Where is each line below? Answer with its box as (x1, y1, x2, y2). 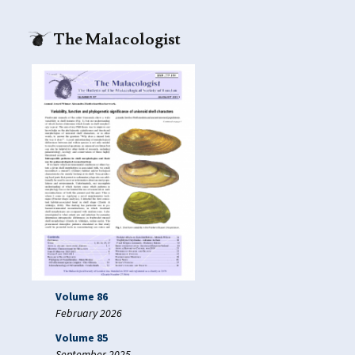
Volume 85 (55, 330, 108, 345)
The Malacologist (53, 29, 181, 50)
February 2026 (55, 306, 122, 321)
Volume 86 (55, 289, 108, 304)
